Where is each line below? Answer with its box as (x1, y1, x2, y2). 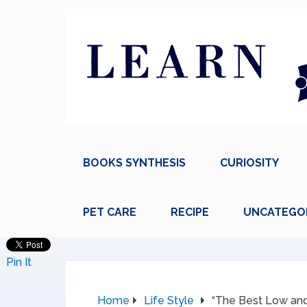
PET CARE (83, 206, 136, 219)
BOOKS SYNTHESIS (83, 156, 186, 169)
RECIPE (171, 206, 209, 219)
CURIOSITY (220, 156, 279, 169)
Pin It (6, 256, 32, 269)
